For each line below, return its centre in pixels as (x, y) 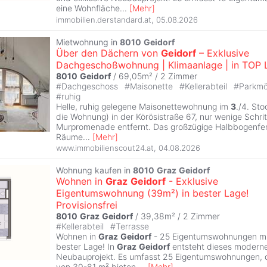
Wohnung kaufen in (94, 170)
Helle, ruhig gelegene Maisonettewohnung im (143, 106)
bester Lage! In (86, 247)
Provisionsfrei (87, 205)
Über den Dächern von (108, 53)
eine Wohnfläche (88, 8)
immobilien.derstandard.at (104, 19)
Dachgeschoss (91, 86)
